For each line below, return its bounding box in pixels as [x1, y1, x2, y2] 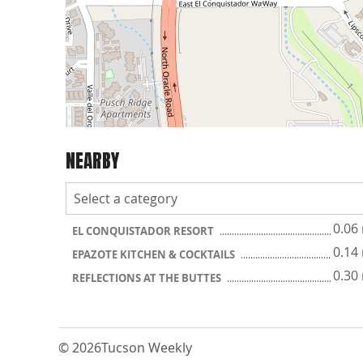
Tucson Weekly [101, 339, 192, 357]
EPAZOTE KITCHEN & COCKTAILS [72, 247, 237, 262]
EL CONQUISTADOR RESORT [72, 224, 216, 238]
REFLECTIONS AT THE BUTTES [72, 271, 224, 285]
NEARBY [66, 146, 119, 175]
